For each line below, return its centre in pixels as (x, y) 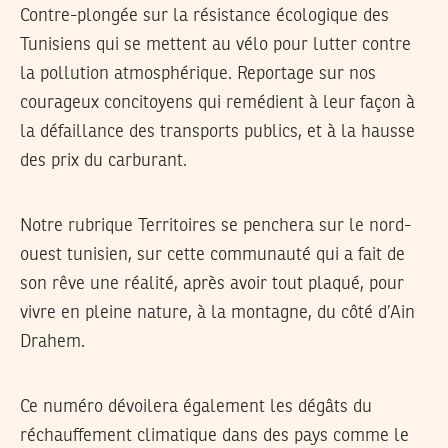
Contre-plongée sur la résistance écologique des (204, 16)
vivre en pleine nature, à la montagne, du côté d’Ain (217, 313)
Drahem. (52, 342)
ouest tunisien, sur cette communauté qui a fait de (212, 255)
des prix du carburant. (103, 161)
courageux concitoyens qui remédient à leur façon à (217, 103)
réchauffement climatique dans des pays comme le (214, 436)
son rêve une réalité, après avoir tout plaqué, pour (212, 284)
